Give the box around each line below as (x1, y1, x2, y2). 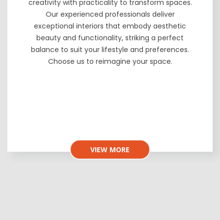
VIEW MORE (90, 145, 130, 155)
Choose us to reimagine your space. (48, 56, 172, 67)
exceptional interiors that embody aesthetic (34, 21, 186, 31)
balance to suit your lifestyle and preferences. (31, 45, 189, 55)
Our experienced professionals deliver (45, 9, 175, 20)
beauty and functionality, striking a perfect (36, 33, 184, 43)
